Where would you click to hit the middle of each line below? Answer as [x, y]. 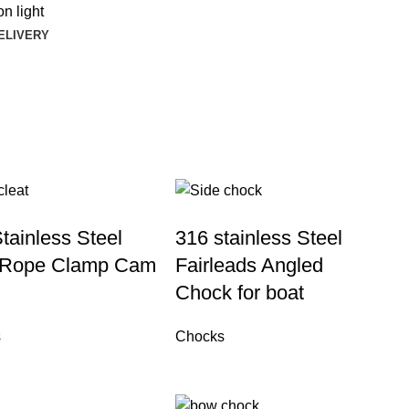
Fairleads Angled [250, 265]
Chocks [200, 336]
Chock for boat [240, 292]
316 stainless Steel [259, 237]
